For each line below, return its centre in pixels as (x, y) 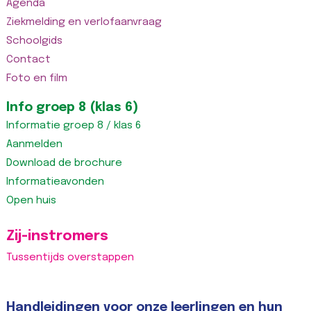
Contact (28, 59)
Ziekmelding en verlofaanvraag (84, 22)
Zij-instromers (57, 236)
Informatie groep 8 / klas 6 (73, 125)
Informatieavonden (55, 182)
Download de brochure (64, 163)
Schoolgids (34, 41)
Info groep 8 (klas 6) (72, 107)
